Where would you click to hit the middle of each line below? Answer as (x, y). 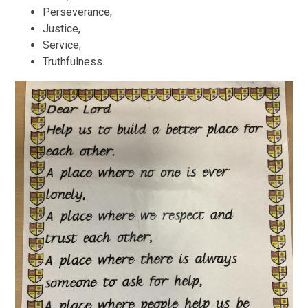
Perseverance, (78, 12)
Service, (62, 45)
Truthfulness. (74, 61)
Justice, (62, 28)
